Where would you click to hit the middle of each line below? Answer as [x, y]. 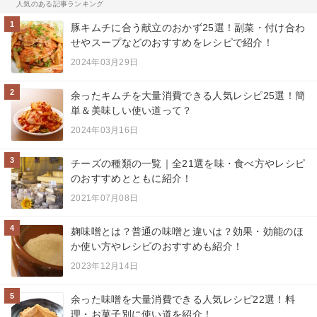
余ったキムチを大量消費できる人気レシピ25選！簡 [188, 95]
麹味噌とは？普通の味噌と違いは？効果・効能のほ [187, 231]
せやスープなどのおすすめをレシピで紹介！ [172, 42]
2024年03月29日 [105, 62]
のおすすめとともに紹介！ [132, 178]
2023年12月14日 [105, 266]
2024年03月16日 [105, 130]
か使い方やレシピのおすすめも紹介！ [157, 246]
